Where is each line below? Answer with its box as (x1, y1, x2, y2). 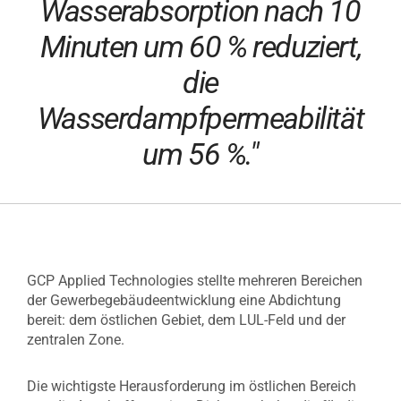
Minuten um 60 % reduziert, (39, 29, 362, 64)
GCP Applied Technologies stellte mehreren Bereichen (27, 272, 363, 289)
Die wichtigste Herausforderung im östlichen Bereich (27, 378, 356, 395)
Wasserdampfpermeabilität (37, 100, 364, 136)
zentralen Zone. (27, 331, 124, 348)
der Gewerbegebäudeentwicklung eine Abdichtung (27, 292, 341, 309)
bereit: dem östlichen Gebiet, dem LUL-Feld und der (27, 311, 346, 328)
